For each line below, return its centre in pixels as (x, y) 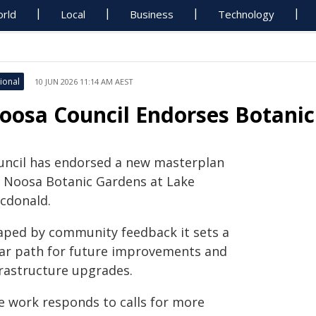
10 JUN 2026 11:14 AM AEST (84, 81)
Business (152, 14)
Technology (247, 14)
